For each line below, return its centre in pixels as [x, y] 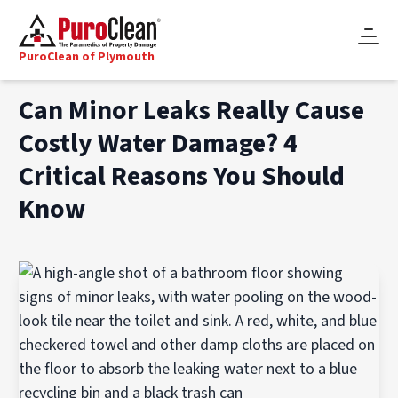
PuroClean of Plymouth [87, 57]
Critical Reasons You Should [182, 176]
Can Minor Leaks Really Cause [192, 111]
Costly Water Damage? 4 [159, 143]
